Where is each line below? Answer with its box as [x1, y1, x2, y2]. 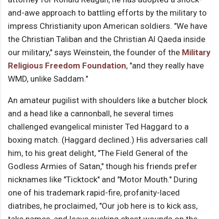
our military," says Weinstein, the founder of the [8, 47, 182, 58]
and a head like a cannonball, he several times [8, 109, 174, 119]
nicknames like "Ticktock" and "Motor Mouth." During [8, 175, 197, 185]
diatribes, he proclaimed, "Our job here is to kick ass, [8, 201, 197, 211]
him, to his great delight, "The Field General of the [8, 148, 188, 158]
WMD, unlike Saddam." [8, 74, 88, 84]
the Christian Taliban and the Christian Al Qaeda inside [8, 34, 205, 44]
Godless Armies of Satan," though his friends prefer [8, 161, 197, 172]
